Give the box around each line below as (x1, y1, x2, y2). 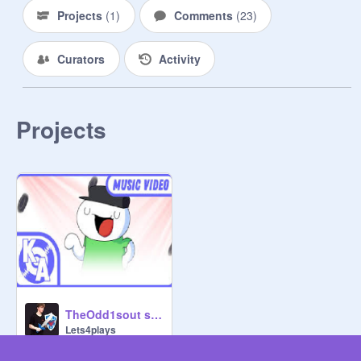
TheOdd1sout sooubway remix (151, 306, 162, 322)
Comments (173, 7, 236, 23)
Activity (158, 51, 201, 67)
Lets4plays (65, 322, 116, 337)
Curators (57, 51, 105, 67)
